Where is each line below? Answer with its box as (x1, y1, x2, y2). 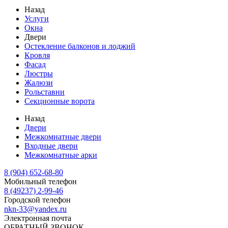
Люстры (24, 69, 53, 78)
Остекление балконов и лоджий (24, 42, 135, 50)
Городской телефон (4, 195, 71, 204)
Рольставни (24, 88, 65, 96)
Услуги (24, 14, 49, 23)
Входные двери (24, 141, 78, 150)
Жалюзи (24, 78, 53, 87)
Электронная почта (4, 214, 71, 222)
